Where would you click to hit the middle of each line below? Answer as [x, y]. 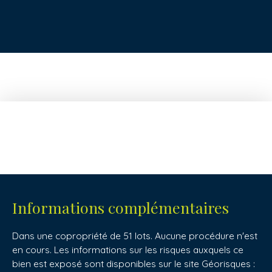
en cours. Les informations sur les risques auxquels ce [128, 249]
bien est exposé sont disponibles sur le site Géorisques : [134, 263]
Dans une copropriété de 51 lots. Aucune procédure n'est [135, 235]
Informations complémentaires [121, 207]
